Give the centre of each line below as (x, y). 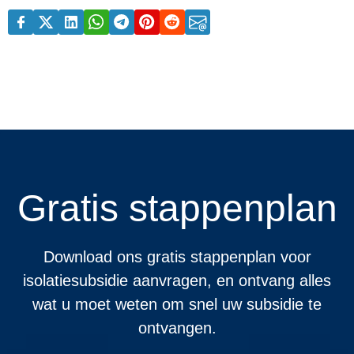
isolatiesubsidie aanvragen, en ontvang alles (177, 280)
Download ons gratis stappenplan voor (177, 256)
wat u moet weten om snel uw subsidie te (177, 304)
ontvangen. (177, 328)
